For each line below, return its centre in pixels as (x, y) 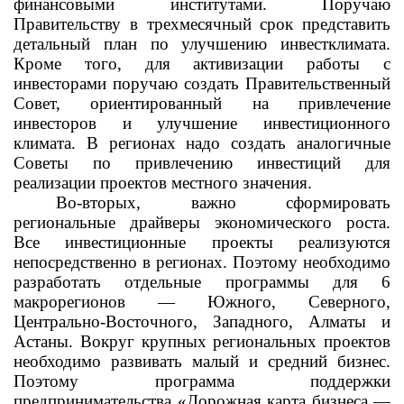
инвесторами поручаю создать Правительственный (202, 83)
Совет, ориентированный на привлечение (202, 103)
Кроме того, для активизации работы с (202, 64)
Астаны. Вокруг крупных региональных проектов (202, 341)
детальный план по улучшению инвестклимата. (202, 44)
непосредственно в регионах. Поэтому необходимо (202, 262)
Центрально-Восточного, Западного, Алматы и (202, 321)
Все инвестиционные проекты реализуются (202, 242)
